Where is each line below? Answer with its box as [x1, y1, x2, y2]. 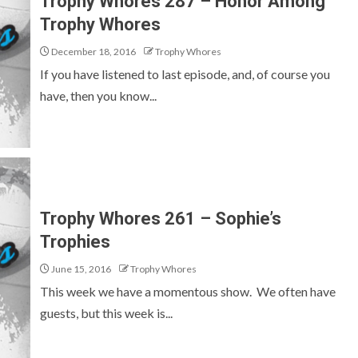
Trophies [40, 232, 110, 252]
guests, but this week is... [40, 305, 173, 320]
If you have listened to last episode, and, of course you [40, 66, 330, 82]
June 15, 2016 [50, 263, 111, 275]
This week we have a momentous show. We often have [40, 284, 336, 299]
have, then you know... [40, 88, 157, 103]
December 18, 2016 [50, 46, 136, 58]
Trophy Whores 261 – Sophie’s [40, 209, 281, 229]
